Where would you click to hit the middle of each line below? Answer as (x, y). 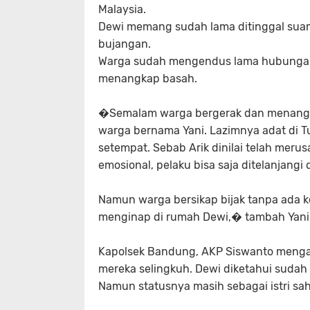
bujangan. (125, 44)
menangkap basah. (148, 79)
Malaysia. (122, 9)
